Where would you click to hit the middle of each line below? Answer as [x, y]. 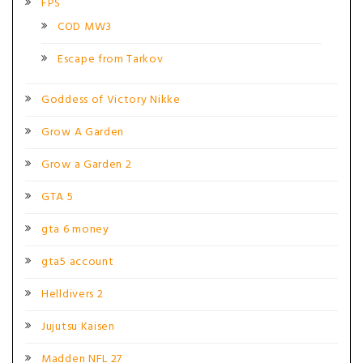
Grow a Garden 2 [87, 165]
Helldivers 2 [73, 295]
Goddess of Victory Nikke [111, 100]
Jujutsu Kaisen [78, 327]
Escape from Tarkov [111, 60]
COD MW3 [85, 27]
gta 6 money [75, 230]
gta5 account [78, 262]
